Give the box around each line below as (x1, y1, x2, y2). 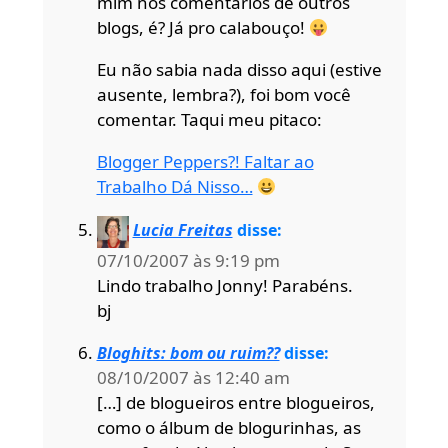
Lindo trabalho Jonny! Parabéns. (96, 273, 353, 297)
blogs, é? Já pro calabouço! (96, 15, 309, 39)
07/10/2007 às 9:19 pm (96, 248, 280, 272)
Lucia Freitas (132, 219, 233, 242)
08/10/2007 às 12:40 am (96, 365, 290, 389)
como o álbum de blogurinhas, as (96, 415, 361, 439)
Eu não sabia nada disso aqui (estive (96, 57, 382, 81)
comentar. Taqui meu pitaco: (96, 107, 322, 131)
